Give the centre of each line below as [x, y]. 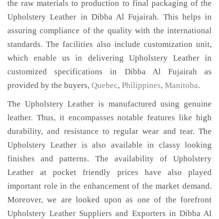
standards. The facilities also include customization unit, [109, 44]
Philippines [141, 85]
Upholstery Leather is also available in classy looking [109, 145]
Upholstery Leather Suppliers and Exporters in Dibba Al [109, 213]
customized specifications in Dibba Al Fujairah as [109, 72]
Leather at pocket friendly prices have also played [109, 172]
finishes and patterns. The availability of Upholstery [109, 159]
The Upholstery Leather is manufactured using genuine [109, 104]
